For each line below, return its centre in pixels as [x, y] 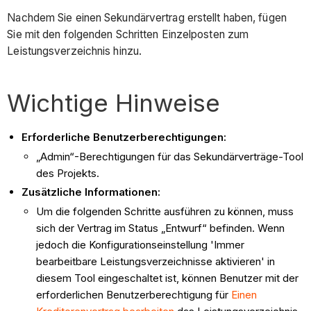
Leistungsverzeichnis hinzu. [76, 51]
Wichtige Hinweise [114, 102]
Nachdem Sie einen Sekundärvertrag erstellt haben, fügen [147, 17]
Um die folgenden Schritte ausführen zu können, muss [165, 212]
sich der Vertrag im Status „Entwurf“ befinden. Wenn [161, 228]
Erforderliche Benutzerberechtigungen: [124, 137]
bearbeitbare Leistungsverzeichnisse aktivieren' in [156, 262]
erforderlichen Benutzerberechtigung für [134, 295]
